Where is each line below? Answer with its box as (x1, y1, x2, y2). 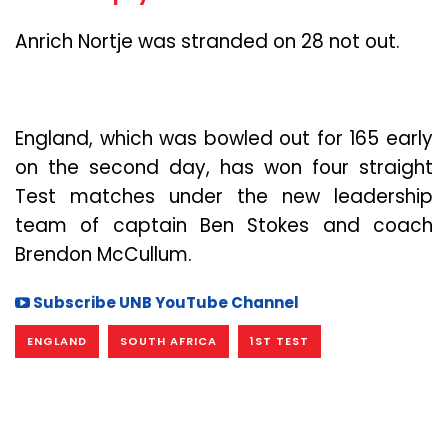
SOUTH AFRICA (120, 332, 217, 349)
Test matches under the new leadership (15, 183, 433, 211)
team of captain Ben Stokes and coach (15, 212, 433, 240)
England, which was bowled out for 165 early (15, 125, 433, 153)
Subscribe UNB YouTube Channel (30, 291, 299, 313)
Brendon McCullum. (15, 241, 192, 269)
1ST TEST (250, 332, 309, 349)
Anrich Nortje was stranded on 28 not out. (15, 28, 400, 56)
